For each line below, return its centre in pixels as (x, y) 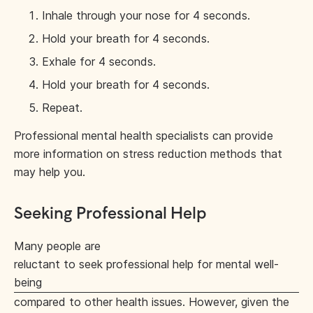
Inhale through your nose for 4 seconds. (146, 15)
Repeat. (62, 108)
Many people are (57, 246)
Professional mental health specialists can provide (144, 136)
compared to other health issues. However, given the (152, 302)
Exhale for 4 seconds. (99, 61)
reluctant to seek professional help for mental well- (146, 264)
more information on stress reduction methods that (148, 154)
